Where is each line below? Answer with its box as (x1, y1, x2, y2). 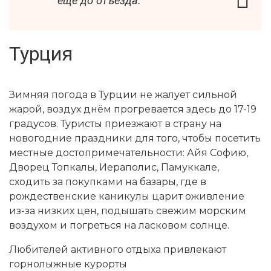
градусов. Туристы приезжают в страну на (9, 118, 221, 130)
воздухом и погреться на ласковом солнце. (9, 220, 229, 232)
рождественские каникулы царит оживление (9, 191, 244, 203)
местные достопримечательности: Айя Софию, (9, 147, 248, 159)
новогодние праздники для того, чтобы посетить (9, 132, 261, 145)
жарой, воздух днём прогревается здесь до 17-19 (9, 103, 256, 116)
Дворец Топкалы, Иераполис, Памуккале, (9, 162, 219, 174)
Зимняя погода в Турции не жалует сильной (9, 89, 237, 101)
